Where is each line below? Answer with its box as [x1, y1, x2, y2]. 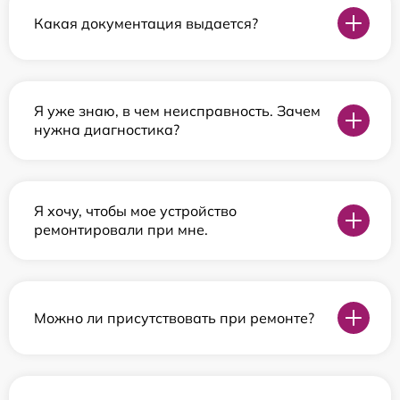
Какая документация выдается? [34, 13, 258, 32]
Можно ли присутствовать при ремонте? [34, 308, 314, 327]
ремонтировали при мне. [34, 221, 208, 239]
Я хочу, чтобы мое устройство [34, 202, 237, 221]
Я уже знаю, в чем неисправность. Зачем [34, 102, 321, 121]
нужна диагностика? [34, 121, 179, 139]
